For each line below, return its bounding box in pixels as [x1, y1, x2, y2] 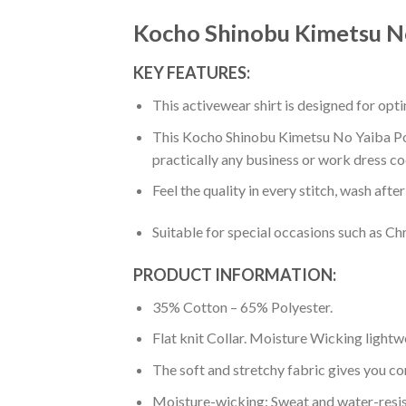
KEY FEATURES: [133, 63, 250, 83]
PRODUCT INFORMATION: [133, 264, 336, 285]
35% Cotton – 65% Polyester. [151, 297, 333, 315]
